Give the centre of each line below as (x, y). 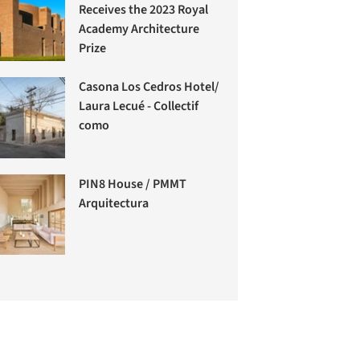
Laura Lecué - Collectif (139, 106)
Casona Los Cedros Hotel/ (149, 87)
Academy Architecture (139, 29)
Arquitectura (114, 203)
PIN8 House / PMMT (133, 184)
